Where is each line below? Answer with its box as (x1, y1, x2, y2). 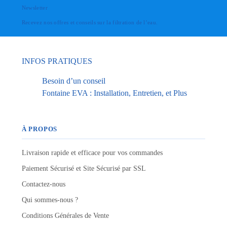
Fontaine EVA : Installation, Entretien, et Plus (42, 89, 187, 97)
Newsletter (21, 4, 48, 11)
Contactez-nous (21, 180, 65, 188)
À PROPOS (21, 126, 58, 133)
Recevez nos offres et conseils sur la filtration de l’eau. (21, 19, 158, 26)
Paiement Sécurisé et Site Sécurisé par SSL (21, 164, 146, 172)
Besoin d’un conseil (42, 77, 105, 85)
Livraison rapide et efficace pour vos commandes (21, 148, 163, 157)
